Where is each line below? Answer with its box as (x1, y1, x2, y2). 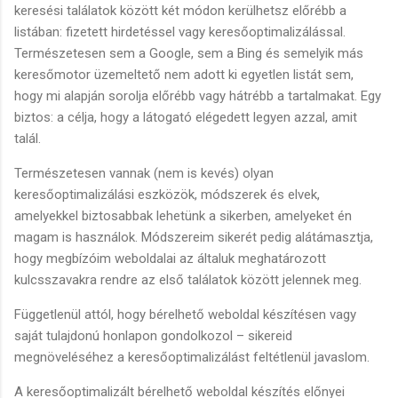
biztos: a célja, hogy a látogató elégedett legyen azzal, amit (14, 108, 357, 125)
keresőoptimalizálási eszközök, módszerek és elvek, (14, 186, 320, 203)
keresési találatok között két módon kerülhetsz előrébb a (14, 2, 346, 19)
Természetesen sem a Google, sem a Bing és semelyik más (14, 44, 363, 61)
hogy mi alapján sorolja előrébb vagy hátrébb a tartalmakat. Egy (14, 87, 381, 104)
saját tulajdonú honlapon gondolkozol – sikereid (14, 327, 292, 344)
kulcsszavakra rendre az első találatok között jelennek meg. (14, 271, 362, 288)
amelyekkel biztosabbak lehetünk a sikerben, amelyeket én (14, 207, 352, 224)
